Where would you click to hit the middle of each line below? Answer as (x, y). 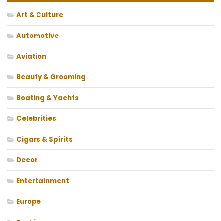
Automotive (37, 36)
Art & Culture (40, 15)
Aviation (31, 57)
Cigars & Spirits (44, 140)
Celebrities (36, 119)
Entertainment (43, 181)
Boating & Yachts (48, 98)
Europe (29, 202)
